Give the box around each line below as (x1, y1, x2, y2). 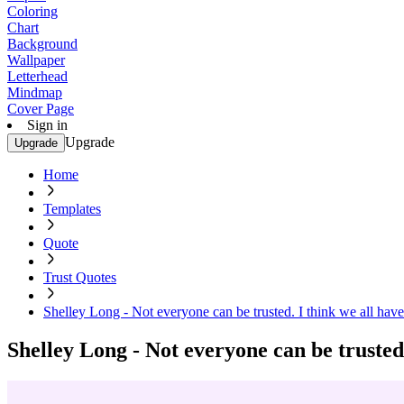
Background (7, 36, 78, 51)
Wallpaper (7, 52, 65, 68)
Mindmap (7, 85, 62, 100)
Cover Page (7, 101, 74, 116)
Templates (43, 201, 101, 216)
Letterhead (7, 69, 68, 84)
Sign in (27, 117, 68, 133)
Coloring (7, 4, 58, 19)
